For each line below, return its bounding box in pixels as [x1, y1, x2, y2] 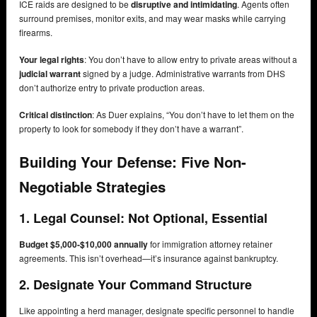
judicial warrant [19, 67, 81, 81]
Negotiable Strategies [19, 175, 166, 197]
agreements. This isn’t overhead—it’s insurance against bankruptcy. [19, 251, 278, 264]
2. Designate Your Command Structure [19, 275, 252, 294]
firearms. [19, 26, 52, 39]
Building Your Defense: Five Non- [19, 151, 246, 172]
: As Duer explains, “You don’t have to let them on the [92, 108, 294, 121]
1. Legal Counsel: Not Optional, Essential [19, 208, 267, 227]
